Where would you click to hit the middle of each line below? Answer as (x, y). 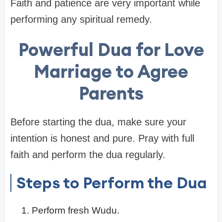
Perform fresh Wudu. (76, 211)
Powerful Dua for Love (111, 50)
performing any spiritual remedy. (81, 20)
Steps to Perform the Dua (112, 183)
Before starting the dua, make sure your (98, 122)
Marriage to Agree (111, 72)
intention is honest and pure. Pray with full (102, 139)
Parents (111, 93)
